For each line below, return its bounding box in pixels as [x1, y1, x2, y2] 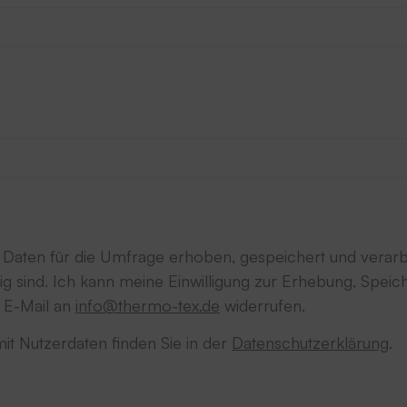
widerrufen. [220, 295, 305, 316]
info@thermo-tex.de [75, 295, 220, 316]
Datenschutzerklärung [232, 332, 389, 352]
